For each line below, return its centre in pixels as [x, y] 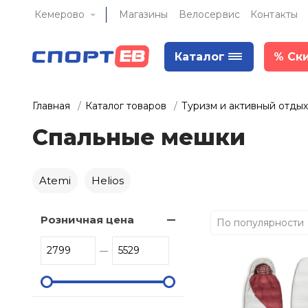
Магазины [143, 14]
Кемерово [59, 14]
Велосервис [209, 14]
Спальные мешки [139, 137]
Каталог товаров [126, 106]
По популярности [260, 222]
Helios [108, 180]
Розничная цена [87, 220]
